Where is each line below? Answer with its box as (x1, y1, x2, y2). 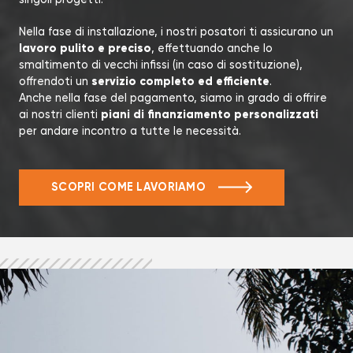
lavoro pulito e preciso (19, 40, 151, 55)
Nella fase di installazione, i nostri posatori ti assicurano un (19, 24, 333, 39)
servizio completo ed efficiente (91, 73, 269, 88)
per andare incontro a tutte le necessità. (19, 124, 241, 138)
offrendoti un (19, 74, 91, 88)
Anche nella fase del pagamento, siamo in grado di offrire (19, 91, 327, 105)
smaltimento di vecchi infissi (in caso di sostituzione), (19, 58, 303, 72)
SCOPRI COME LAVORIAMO (51, 180, 206, 195)
